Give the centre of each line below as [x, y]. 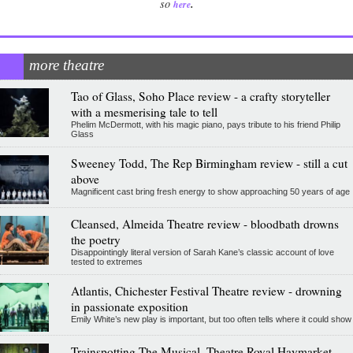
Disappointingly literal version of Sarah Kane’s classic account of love [202, 253]
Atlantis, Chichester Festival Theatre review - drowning [206, 291]
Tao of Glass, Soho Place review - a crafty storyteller [200, 97]
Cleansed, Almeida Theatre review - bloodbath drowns [204, 224]
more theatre [67, 65]
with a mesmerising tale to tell [144, 112]
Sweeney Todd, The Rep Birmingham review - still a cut [209, 163]
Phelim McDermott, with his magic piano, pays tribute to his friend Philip [205, 125]
